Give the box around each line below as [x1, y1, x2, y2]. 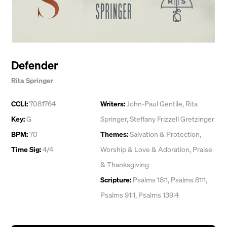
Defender [11, 58, 58, 72]
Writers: [100, 99, 125, 108]
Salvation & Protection [130, 129, 200, 139]
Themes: [100, 129, 128, 139]
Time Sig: [11, 144, 41, 154]
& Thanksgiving [100, 160, 149, 169]
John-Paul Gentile [127, 99, 182, 108]
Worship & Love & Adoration [100, 144, 190, 154]
